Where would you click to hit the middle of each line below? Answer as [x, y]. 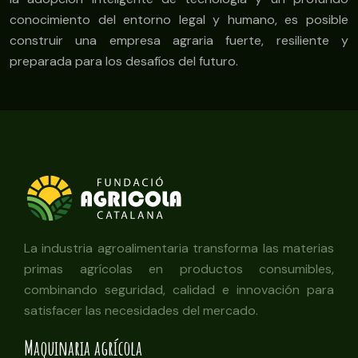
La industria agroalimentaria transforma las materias [179, 249]
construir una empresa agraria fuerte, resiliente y [179, 41]
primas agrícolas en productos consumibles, [179, 269]
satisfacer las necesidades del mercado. [141, 311]
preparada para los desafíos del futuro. [124, 62]
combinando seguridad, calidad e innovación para [179, 290]
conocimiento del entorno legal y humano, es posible [179, 20]
